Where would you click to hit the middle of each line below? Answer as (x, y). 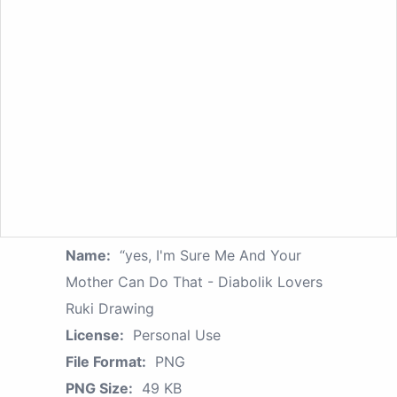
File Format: (106, 362)
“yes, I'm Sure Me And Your (210, 256)
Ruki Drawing (110, 309)
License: (95, 335)
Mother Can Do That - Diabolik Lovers (194, 282)
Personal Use (177, 335)
